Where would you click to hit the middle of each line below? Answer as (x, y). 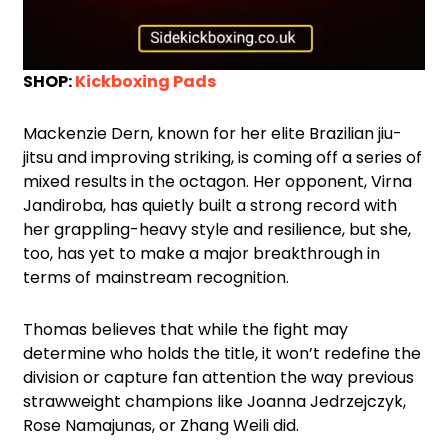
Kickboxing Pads (145, 82)
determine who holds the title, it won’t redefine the (222, 354)
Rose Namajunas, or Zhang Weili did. (161, 426)
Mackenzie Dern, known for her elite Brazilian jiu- (212, 134)
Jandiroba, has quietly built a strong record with (210, 206)
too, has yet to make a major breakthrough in (201, 254)
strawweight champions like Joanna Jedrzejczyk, (214, 402)
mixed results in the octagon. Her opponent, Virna (217, 182)
